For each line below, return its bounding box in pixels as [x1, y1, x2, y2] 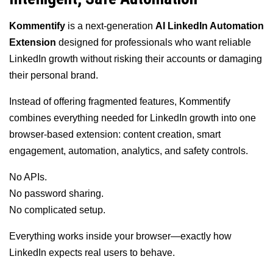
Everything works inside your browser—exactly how [9, 231, 232, 242]
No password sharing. [9, 188, 104, 199]
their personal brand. [9, 70, 98, 81]
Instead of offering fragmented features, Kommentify [9, 96, 230, 107]
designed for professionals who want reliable [56, 37, 251, 48]
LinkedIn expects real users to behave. [9, 247, 175, 258]
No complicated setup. [9, 205, 105, 216]
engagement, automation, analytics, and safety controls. [9, 146, 248, 157]
